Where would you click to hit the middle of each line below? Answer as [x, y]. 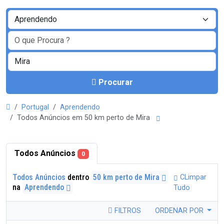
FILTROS [126, 211]
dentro [78, 177]
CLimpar [192, 177]
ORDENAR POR [180, 211]
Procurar [115, 82]
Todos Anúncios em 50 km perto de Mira [85, 118]
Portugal [35, 107]
